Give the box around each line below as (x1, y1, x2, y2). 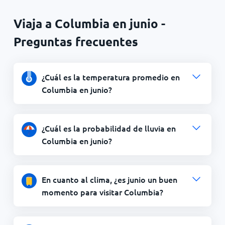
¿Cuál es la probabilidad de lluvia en (41, 122, 176, 134)
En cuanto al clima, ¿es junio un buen (41, 173, 177, 185)
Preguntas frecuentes (13, 33, 138, 49)
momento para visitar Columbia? (41, 186, 163, 197)
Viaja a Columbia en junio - (13, 15, 165, 31)
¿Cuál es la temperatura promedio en (41, 71, 180, 82)
